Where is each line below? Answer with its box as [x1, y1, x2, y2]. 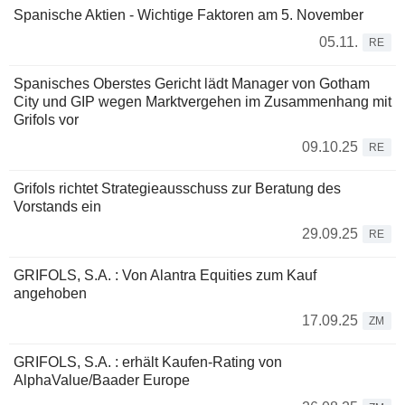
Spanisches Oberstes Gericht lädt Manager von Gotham [14, 76, 370, 91]
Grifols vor [14, 112, 79, 127]
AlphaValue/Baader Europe [14, 372, 190, 388]
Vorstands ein [14, 199, 101, 214]
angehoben [14, 286, 87, 301]
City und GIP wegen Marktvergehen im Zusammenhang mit [14, 94, 391, 109]
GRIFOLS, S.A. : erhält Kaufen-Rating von [14, 354, 282, 370]
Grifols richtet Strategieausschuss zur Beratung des [14, 181, 341, 196]
